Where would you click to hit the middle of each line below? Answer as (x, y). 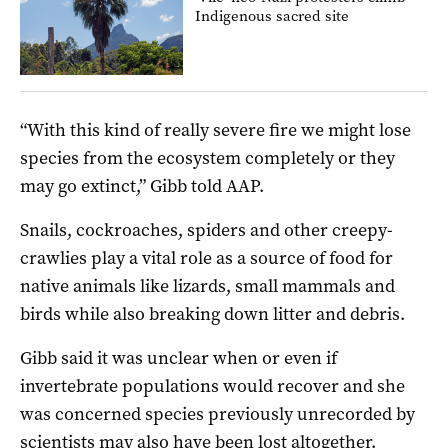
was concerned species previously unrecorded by (217, 414)
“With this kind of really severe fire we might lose (215, 130)
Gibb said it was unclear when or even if (178, 358)
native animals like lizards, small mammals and (207, 286)
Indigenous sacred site (272, 15)
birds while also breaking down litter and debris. (212, 314)
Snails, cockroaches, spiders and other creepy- (206, 230)
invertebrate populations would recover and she (212, 386)
